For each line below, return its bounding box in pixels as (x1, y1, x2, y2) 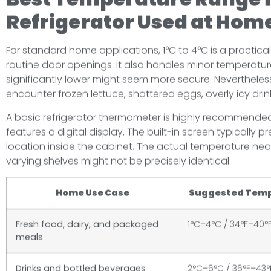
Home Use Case (55, 187, 129, 200)
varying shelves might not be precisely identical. (6, 154, 231, 168)
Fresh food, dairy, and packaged (16, 218, 158, 231)
